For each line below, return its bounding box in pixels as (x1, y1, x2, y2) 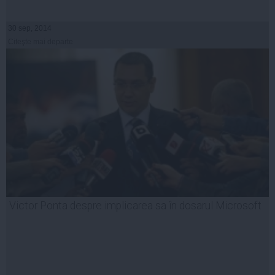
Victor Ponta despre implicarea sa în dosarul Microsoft (9, 199, 261, 212)
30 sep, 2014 (8, 24, 52, 33)
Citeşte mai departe (8, 37, 73, 47)
